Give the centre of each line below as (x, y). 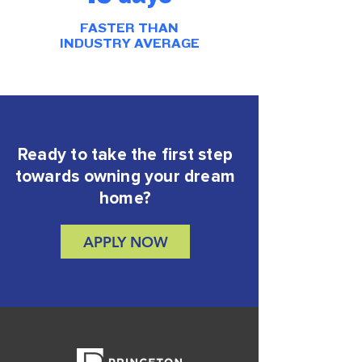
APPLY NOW (125, 242)
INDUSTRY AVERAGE (129, 43)
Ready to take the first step (125, 155)
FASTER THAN (129, 28)
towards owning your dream (125, 177)
